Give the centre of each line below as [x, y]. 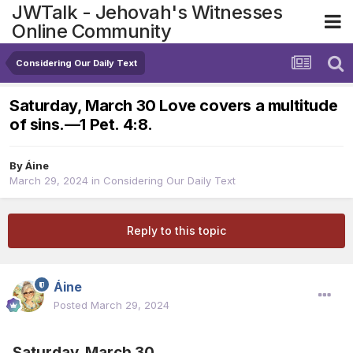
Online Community [91, 31]
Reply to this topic [176, 231]
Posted [72, 305]
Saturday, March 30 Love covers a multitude [174, 106]
